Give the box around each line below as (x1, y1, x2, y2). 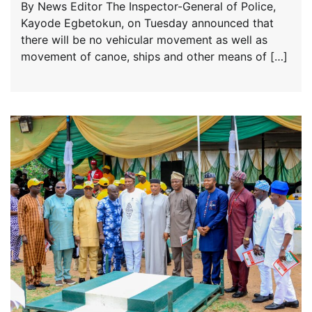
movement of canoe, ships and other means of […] (21, 49, 288, 63)
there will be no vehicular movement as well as (21, 32, 267, 47)
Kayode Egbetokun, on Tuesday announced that (21, 15, 274, 30)
